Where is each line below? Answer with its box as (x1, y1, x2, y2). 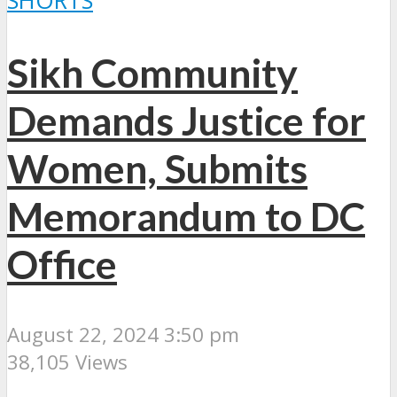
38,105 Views (7, 347, 128, 376)
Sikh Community (7, 48, 298, 97)
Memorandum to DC (7, 191, 365, 240)
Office (7, 239, 117, 288)
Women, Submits (7, 144, 307, 192)
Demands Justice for (7, 96, 366, 144)
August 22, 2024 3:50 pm (7, 320, 239, 348)
